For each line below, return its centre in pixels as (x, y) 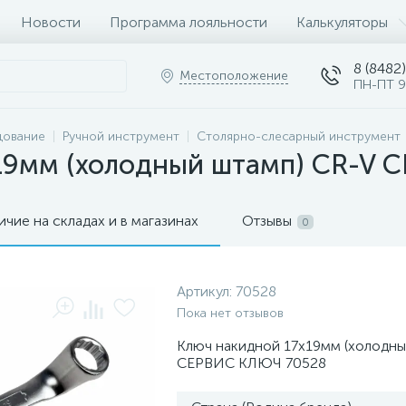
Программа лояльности (188, 22)
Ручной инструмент (121, 136)
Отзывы (267, 221)
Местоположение (234, 76)
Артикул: (206, 291)
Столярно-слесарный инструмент (299, 136)
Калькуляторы (342, 22)
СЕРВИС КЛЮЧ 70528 (251, 363)
